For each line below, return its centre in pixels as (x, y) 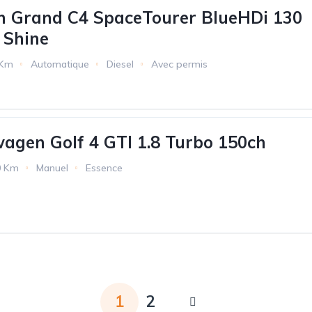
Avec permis (179, 64)
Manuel (52, 167)
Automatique (60, 64)
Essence (104, 167)
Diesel (120, 64)
